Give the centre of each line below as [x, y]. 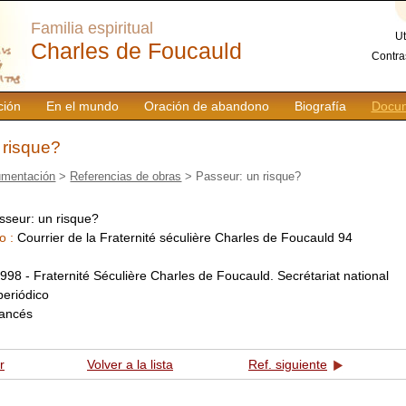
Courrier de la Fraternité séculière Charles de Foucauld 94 [185, 237]
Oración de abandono [206, 106]
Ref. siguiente [288, 365]
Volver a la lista [130, 365]
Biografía [320, 106]
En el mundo [82, 106]
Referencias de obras [126, 176]
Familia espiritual [92, 28]
